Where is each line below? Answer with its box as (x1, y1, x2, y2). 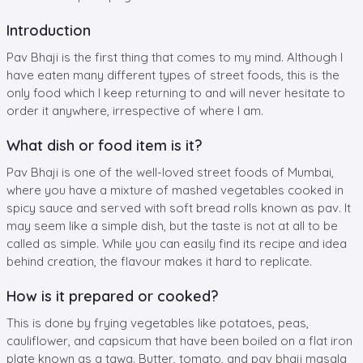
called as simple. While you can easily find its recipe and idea (6, 235, 347, 251)
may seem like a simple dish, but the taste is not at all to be (6, 217, 338, 233)
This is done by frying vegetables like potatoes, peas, (6, 314, 309, 331)
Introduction (6, 20, 91, 40)
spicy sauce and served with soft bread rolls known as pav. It (6, 199, 351, 216)
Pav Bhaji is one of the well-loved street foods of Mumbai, (6, 164, 334, 180)
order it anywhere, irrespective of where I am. (6, 102, 263, 118)
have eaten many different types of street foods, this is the (6, 66, 340, 83)
